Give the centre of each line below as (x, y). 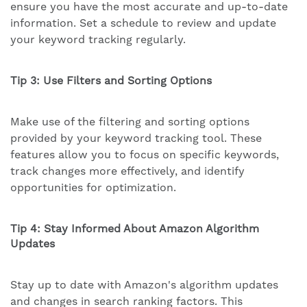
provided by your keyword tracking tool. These (136, 138)
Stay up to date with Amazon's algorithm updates (144, 285)
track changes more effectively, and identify (127, 171)
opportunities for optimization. (93, 188)
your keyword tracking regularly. (98, 40)
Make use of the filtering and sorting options (130, 122)
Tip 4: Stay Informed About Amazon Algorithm (135, 229)
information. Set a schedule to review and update (143, 23)
